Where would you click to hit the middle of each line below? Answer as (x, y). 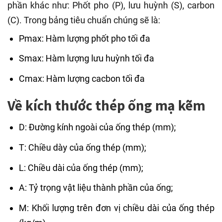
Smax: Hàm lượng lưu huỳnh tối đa (87, 58)
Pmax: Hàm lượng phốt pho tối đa (85, 38)
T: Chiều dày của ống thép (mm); (83, 147)
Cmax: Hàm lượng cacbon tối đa (82, 79)
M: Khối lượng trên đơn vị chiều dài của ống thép (117, 208)
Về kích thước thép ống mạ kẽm (106, 105)
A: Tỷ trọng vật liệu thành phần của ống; (96, 188)
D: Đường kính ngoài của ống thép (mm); (98, 127)
